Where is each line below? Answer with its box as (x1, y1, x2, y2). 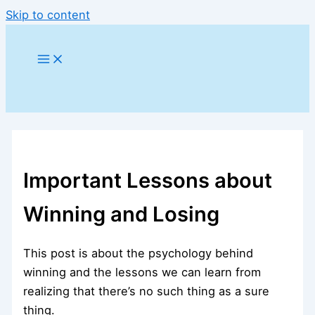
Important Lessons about (23, 168, 273, 193)
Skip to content (6, 8, 90, 22)
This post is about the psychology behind (23, 245, 254, 260)
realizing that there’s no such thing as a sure (23, 283, 270, 298)
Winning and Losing (23, 202, 220, 227)
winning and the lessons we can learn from (23, 264, 262, 279)
